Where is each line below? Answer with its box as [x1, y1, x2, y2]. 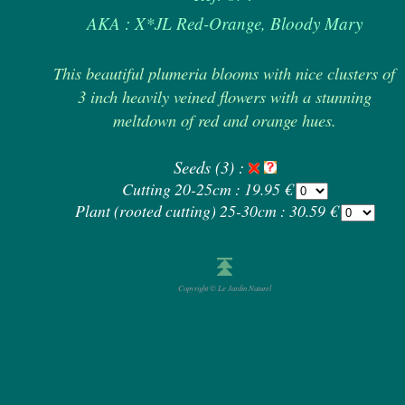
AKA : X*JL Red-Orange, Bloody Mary [86, 12, 363, 34]
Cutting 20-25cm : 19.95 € [121, 178, 296, 200]
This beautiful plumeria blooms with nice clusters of [53, 61, 396, 84]
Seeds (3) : [173, 155, 249, 178]
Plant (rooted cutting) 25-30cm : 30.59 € [74, 200, 341, 221]
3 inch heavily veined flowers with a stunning [77, 85, 372, 108]
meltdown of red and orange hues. [112, 108, 336, 131]
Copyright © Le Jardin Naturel [178, 283, 271, 293]
